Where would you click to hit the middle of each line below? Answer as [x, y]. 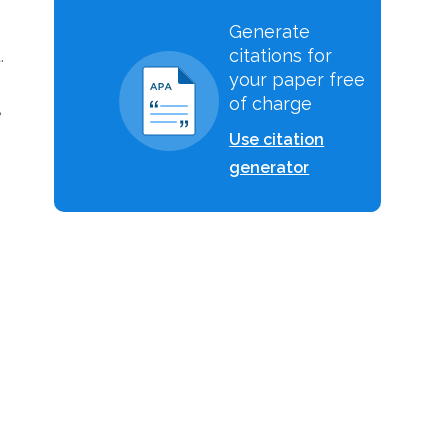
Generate [270, 31]
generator [269, 167]
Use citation [277, 139]
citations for [281, 55]
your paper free [297, 79]
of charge [271, 103]
